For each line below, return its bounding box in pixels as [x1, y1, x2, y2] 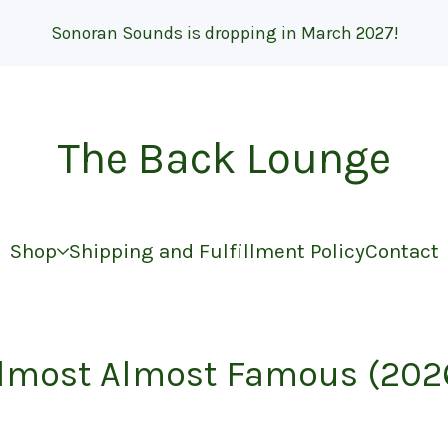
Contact [364, 239, 439, 263]
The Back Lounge [57, 133, 391, 184]
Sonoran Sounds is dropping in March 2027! [50, 23, 398, 43]
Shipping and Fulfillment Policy [68, 239, 365, 263]
